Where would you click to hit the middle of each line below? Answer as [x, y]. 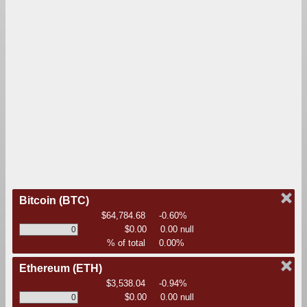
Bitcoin [39, 201]
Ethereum [46, 269]
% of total [126, 243]
